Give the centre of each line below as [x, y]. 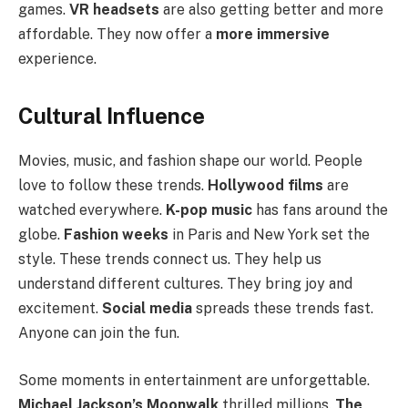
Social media [147, 308]
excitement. [60, 308]
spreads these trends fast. [283, 308]
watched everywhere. [92, 210]
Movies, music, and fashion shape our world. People [190, 161]
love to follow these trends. [113, 185]
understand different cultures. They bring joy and [185, 284]
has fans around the [320, 210]
